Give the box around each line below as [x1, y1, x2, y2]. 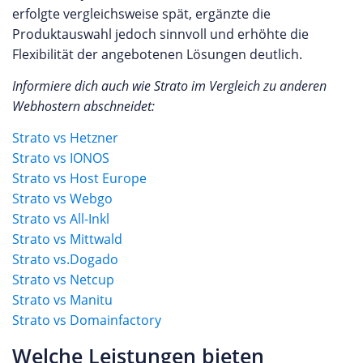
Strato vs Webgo [12, 190, 113, 207]
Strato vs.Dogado [12, 250, 118, 268]
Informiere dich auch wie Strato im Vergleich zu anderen [12, 77, 327, 95]
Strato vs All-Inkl [12, 210, 109, 228]
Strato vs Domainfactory [12, 311, 161, 329]
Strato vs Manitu [12, 291, 113, 309]
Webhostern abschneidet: [12, 97, 155, 115]
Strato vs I [12, 149, 73, 167]
